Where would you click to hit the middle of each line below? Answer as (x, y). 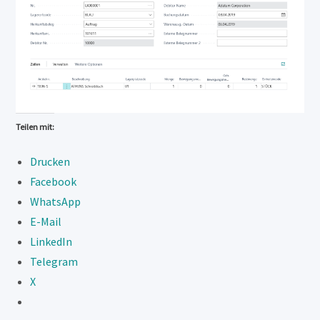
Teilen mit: (35, 127)
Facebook (54, 182)
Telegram (54, 262)
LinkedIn (51, 242)
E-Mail (46, 222)
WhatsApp (56, 202)
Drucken (50, 162)
